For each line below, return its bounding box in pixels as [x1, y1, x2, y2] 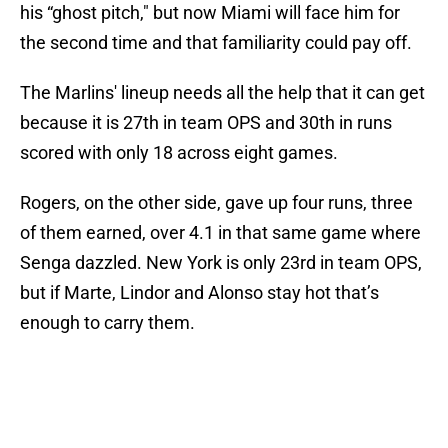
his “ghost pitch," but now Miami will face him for [20, 2, 400, 24]
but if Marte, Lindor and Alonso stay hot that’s [20, 282, 379, 304]
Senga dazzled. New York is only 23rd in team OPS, [20, 252, 422, 274]
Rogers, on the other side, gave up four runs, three [20, 192, 413, 214]
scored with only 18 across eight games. [20, 142, 342, 164]
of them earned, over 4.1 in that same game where [20, 222, 421, 244]
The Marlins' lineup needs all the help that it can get [20, 82, 425, 104]
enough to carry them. [20, 312, 199, 334]
